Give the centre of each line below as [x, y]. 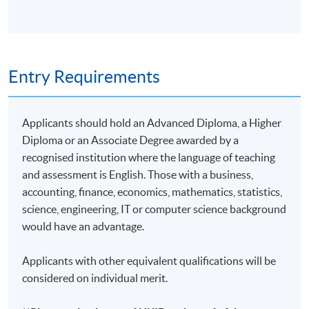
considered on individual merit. [95, 278]
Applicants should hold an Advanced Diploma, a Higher [152, 122]
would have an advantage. [83, 226]
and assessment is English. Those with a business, [138, 174]
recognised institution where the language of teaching [149, 157]
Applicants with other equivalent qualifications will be [149, 260]
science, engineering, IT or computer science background [154, 209]
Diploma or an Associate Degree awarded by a [131, 140]
